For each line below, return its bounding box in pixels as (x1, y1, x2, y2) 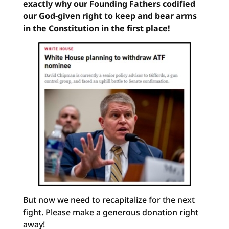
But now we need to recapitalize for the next (22, 194, 195, 205)
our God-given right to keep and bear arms (22, 10, 197, 21)
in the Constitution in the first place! (22, 22, 170, 34)
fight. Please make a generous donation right (22, 207, 198, 218)
